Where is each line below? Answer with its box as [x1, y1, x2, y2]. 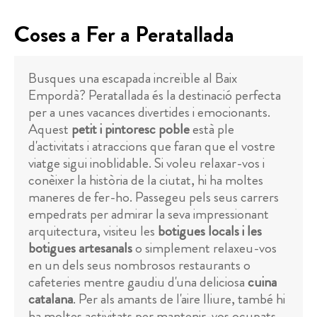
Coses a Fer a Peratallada [14, 18, 234, 51]
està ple [190, 119, 234, 140]
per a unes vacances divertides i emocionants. [28, 102, 270, 123]
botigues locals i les [158, 221, 262, 242]
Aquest [28, 119, 71, 140]
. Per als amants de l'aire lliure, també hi [73, 289, 285, 310]
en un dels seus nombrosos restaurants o [28, 255, 250, 276]
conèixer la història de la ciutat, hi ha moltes [28, 170, 263, 191]
